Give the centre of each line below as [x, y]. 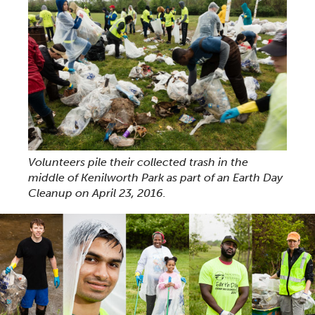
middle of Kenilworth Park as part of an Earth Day [155, 178]
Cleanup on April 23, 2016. [97, 193]
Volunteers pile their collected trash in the [138, 162]
